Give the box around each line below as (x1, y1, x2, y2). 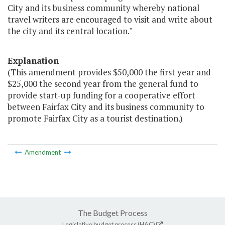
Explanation (8, 55, 59, 67)
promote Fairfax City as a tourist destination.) (8, 113, 183, 125)
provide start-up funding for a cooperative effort (8, 89, 195, 101)
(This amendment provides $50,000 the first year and (8, 66, 211, 78)
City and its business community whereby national (8, 2, 199, 14)
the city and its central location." (8, 25, 132, 37)
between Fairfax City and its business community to (8, 101, 204, 113)
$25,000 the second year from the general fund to (8, 78, 198, 90)
